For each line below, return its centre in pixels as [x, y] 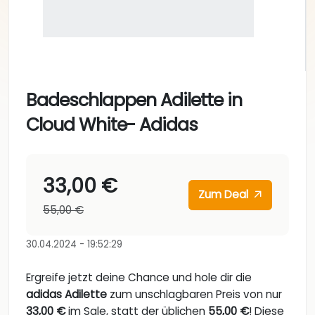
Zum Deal [225, 195]
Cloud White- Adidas [112, 125]
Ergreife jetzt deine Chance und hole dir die [139, 278]
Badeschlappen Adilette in [134, 101]
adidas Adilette [66, 295]
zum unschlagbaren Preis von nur [194, 295]
